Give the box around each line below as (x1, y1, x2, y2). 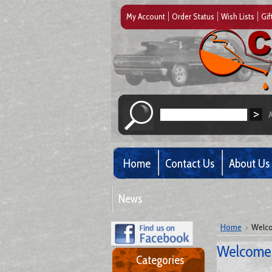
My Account (126, 12, 165, 21)
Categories (135, 253, 184, 267)
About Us (229, 156, 270, 171)
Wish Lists (221, 12, 254, 21)
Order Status (172, 12, 214, 21)
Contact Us (165, 156, 214, 171)
